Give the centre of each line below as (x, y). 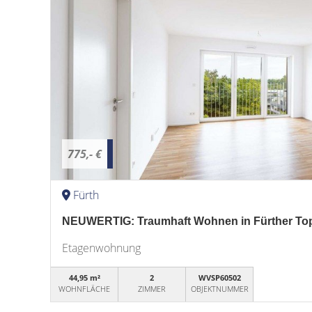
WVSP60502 (219, 278)
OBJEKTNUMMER (219, 289)
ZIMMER (152, 289)
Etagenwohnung (101, 248)
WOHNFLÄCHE (85, 289)
